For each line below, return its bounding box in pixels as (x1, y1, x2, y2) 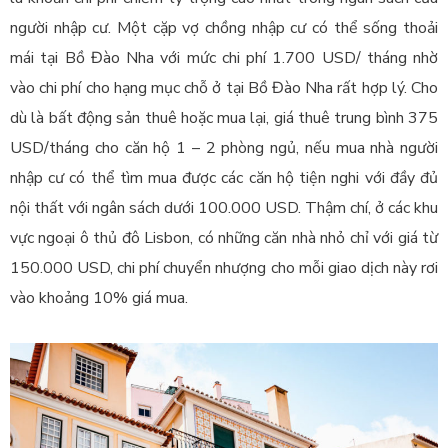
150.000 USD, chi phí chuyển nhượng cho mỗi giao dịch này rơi (10, 257, 438, 280)
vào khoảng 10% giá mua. (10, 287, 188, 310)
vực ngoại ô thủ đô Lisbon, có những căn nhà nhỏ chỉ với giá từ (10, 227, 438, 250)
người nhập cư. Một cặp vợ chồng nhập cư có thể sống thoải (10, 17, 438, 40)
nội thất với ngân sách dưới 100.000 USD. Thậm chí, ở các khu (10, 197, 438, 220)
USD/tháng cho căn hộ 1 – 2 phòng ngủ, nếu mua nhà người (10, 137, 438, 160)
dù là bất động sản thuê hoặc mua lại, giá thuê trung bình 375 (10, 107, 438, 130)
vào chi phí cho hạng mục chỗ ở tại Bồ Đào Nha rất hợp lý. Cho (10, 77, 438, 100)
